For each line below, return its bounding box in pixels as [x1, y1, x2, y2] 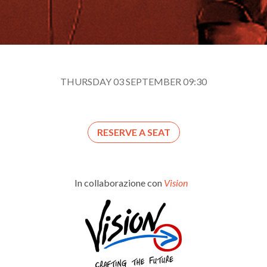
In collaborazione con [74, 177, 164, 188]
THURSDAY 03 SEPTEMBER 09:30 [60, 76, 207, 87]
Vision [163, 177, 193, 188]
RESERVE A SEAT [97, 126, 170, 138]
